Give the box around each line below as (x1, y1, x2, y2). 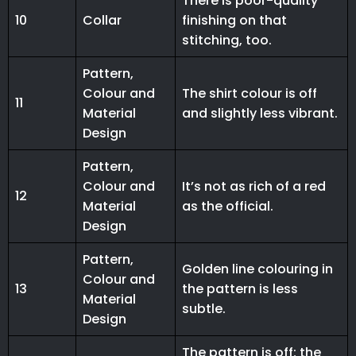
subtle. (182, 300, 226, 319)
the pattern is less (182, 280, 298, 299)
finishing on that (182, 11, 287, 30)
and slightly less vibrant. (182, 104, 338, 123)
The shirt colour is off (182, 84, 317, 103)
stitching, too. (182, 31, 272, 50)
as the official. (182, 197, 273, 216)
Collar (83, 11, 122, 30)
